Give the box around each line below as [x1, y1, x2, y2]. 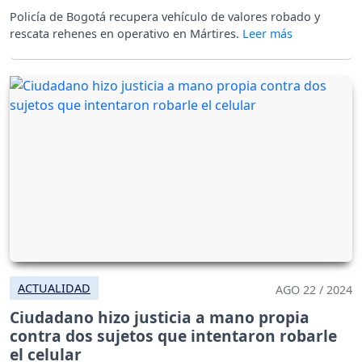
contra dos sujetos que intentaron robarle [10, 324, 337, 347]
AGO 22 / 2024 [276, 281, 352, 297]
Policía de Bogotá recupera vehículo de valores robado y [10, 8, 320, 24]
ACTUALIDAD [18, 280, 90, 296]
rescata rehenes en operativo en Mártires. [10, 25, 242, 41]
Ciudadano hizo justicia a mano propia [10, 305, 309, 328]
